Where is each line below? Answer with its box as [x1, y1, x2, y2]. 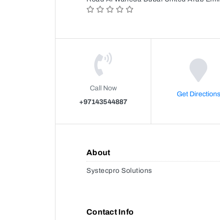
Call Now [89, 84, 117, 92]
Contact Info [86, 207, 134, 216]
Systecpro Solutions [86, 166, 152, 174]
